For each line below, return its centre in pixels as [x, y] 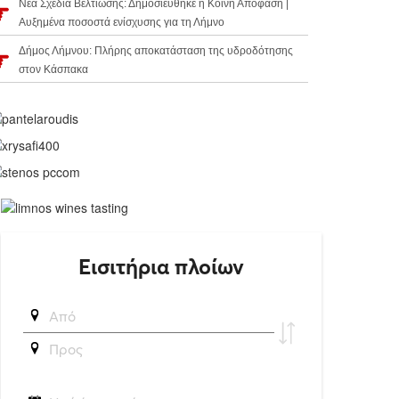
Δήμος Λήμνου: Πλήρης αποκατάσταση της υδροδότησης [156, 51]
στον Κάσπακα [53, 70]
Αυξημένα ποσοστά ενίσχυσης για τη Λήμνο [122, 23]
